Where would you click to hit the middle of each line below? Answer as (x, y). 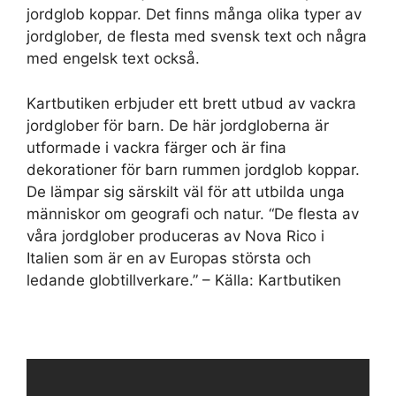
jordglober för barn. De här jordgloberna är (178, 125)
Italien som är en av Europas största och (169, 258)
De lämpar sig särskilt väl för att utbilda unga (186, 191)
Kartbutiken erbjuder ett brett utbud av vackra (191, 103)
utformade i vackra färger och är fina (156, 147)
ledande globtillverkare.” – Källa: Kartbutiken (184, 280)
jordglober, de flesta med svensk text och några (197, 36)
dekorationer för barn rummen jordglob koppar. (193, 169)
